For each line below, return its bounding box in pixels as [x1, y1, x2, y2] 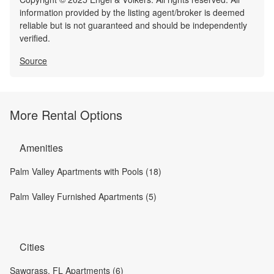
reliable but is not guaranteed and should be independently [20, 19, 247, 32]
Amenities [20, 141, 63, 155]
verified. [20, 32, 50, 45]
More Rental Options [10, 106, 122, 124]
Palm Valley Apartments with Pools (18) [10, 165, 161, 178]
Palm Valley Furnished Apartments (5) [10, 190, 157, 203]
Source [20, 54, 47, 67]
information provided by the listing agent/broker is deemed [20, 6, 245, 19]
